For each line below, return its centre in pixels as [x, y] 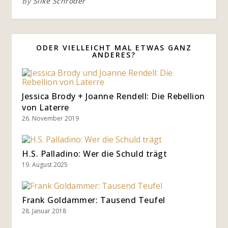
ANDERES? [114, 55]
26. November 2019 [50, 119]
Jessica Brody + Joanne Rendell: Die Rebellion [113, 96]
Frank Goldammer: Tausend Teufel [94, 200]
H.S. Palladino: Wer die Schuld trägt [94, 154]
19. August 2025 [45, 165]
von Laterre [46, 108]
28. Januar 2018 [44, 211]
